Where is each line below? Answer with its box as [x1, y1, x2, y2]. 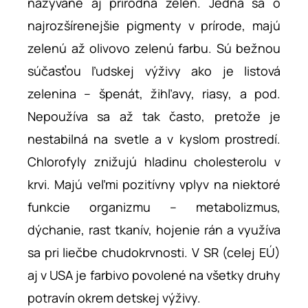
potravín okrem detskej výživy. [27, 289, 201, 306]
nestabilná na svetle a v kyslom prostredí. [27, 131, 280, 147]
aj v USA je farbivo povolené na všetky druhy [27, 267, 280, 283]
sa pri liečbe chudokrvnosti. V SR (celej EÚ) [27, 244, 280, 261]
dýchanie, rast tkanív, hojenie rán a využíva [27, 221, 280, 238]
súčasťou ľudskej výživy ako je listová [27, 63, 280, 79]
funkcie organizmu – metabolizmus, [27, 199, 280, 215]
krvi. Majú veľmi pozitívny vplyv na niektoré [27, 176, 280, 192]
